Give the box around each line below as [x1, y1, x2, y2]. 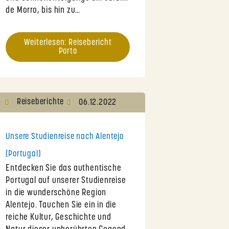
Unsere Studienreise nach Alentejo [6, 132, 124, 142]
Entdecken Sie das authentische [6, 164, 122, 173]
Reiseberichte [16, 98, 64, 107]
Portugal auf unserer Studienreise [6, 176, 126, 186]
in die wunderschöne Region [6, 189, 107, 198]
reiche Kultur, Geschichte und [6, 213, 111, 222]
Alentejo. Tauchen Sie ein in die [6, 201, 117, 210]
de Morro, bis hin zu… [6, 6, 81, 15]
